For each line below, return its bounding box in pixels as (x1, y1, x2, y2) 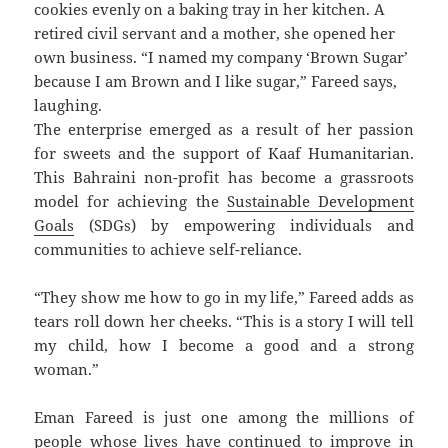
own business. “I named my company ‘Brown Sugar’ (34, 46, 409, 67)
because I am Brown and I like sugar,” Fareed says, (34, 70, 398, 91)
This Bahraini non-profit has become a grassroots (34, 166, 414, 187)
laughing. (34, 94, 107, 115)
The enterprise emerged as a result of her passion (34, 118, 414, 139)
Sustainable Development (226, 190, 414, 211)
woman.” (34, 358, 100, 379)
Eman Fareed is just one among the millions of (34, 406, 414, 427)
